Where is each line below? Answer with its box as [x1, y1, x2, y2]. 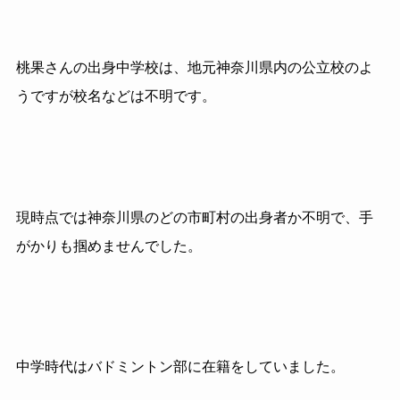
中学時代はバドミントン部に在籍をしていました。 [15, 359, 345, 375]
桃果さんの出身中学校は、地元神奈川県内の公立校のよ [15, 59, 373, 75]
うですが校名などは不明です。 [15, 87, 216, 104]
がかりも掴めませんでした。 [15, 237, 202, 254]
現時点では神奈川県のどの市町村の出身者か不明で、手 [15, 209, 373, 225]
